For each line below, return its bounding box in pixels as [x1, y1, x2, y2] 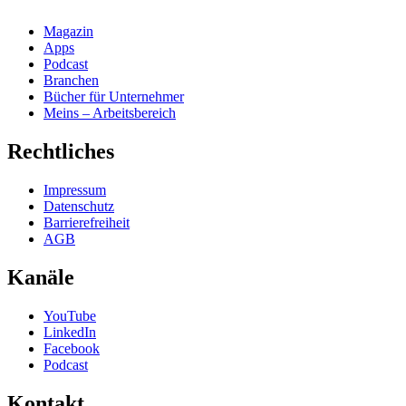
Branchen [43, 72, 99, 89]
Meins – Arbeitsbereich [43, 105, 176, 121]
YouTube [43, 307, 96, 324]
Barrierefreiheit [43, 215, 130, 231]
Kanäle [7, 265, 74, 289]
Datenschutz [43, 198, 114, 215]
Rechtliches [7, 140, 114, 164]
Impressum [43, 182, 106, 198]
